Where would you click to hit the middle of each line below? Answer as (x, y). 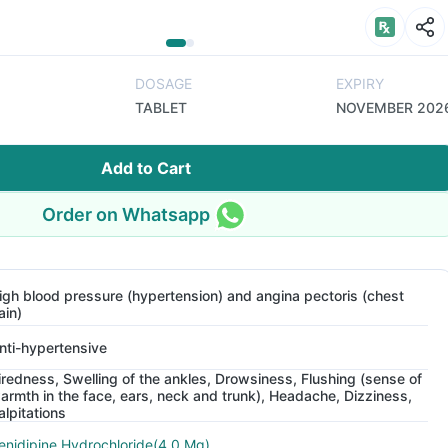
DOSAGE (163, 83)
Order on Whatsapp (126, 214)
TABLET (161, 107)
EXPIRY (360, 83)
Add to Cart (146, 168)
